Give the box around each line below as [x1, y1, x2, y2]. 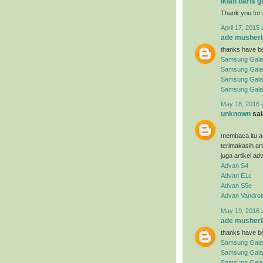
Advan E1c [221, 172, 252, 180]
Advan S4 [221, 162, 248, 170]
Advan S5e [221, 182, 252, 190]
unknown [221, 110, 251, 119]
